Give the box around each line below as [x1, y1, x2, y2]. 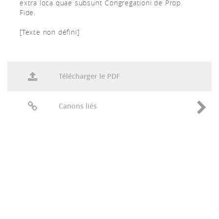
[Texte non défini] [20, 27, 80, 37]
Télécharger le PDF [58, 71, 120, 81]
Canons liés [58, 101, 97, 110]
